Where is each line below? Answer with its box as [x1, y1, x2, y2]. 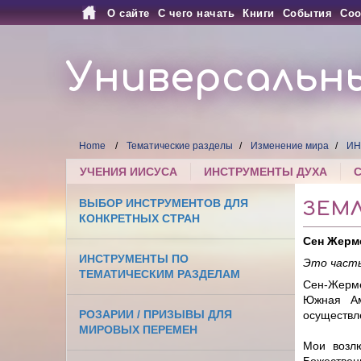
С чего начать [157, 7, 235, 19]
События [282, 7, 333, 19]
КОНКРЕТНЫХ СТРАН [79, 212, 201, 226]
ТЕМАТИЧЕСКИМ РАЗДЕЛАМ [79, 268, 241, 281]
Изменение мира [251, 140, 330, 152]
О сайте [107, 7, 150, 19]
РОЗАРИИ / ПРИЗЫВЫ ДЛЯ [79, 308, 233, 322]
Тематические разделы [127, 140, 234, 152]
